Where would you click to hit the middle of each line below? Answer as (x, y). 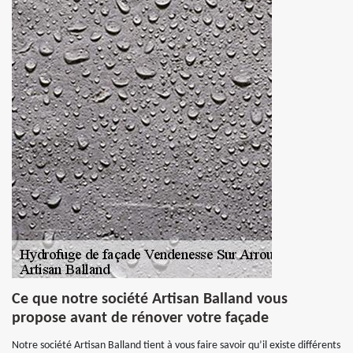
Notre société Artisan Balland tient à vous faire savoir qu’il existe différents (176, 346)
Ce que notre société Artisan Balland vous (150, 299)
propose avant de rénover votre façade (140, 318)
